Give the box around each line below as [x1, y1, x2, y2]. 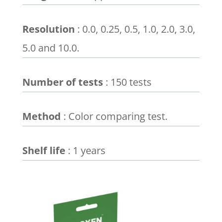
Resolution [22, 22, 75, 36]
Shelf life [22, 144, 65, 157]
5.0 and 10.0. [22, 41, 79, 55]
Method [22, 110, 61, 123]
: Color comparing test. [60, 110, 167, 123]
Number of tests [22, 75, 103, 89]
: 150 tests [103, 75, 152, 89]
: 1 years [65, 144, 106, 157]
